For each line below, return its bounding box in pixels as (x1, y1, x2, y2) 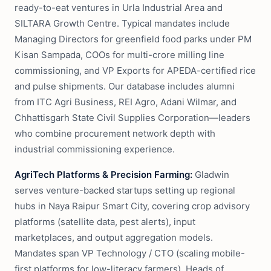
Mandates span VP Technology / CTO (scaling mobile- (15, 247, 245, 259)
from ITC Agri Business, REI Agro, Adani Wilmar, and (15, 96, 237, 108)
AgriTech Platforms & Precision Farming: (15, 169, 192, 180)
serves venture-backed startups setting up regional (15, 184, 235, 196)
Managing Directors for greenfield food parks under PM (15, 33, 252, 45)
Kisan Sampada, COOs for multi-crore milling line (15, 49, 224, 60)
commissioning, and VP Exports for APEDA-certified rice (15, 65, 256, 76)
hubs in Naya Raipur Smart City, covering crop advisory (15, 200, 250, 212)
